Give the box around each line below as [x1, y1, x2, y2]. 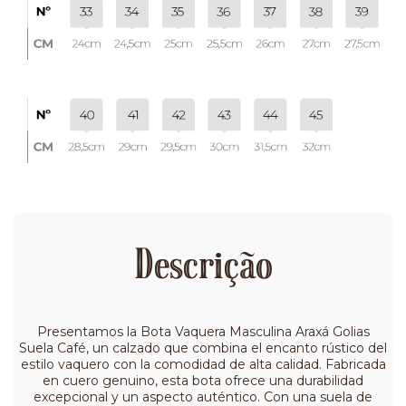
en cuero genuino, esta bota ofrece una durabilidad [43, 372, 363, 390]
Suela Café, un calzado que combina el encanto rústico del [19, 340, 387, 357]
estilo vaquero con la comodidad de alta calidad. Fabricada [20, 356, 386, 373]
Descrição [133, 246, 273, 291]
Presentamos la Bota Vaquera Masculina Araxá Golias [36, 324, 370, 341]
